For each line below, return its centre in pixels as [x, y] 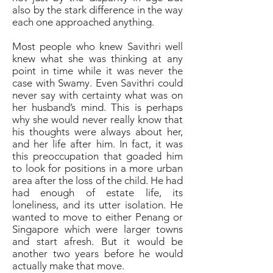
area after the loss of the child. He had [97, 180]
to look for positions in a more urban [97, 168]
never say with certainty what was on [97, 95]
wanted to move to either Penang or [97, 217]
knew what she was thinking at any [97, 58]
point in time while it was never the [97, 71]
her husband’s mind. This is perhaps [97, 107]
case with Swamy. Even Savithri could [97, 83]
